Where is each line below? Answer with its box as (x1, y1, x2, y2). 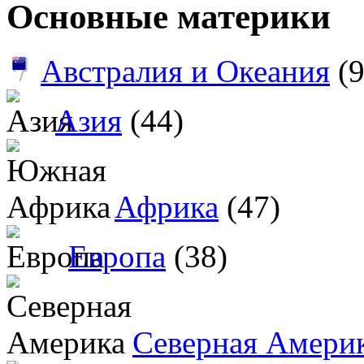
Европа (68, 239, 166, 275)
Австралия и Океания (41, 54, 330, 89)
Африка (115, 189, 219, 225)
